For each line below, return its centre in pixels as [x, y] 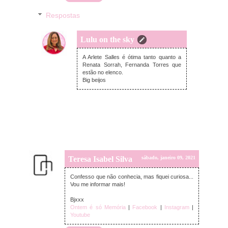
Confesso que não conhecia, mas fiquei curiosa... [132, 177]
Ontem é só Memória [98, 207]
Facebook [145, 207]
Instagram [177, 207]
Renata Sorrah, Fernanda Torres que [132, 65]
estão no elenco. [103, 73]
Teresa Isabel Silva [100, 159]
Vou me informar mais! [98, 184]
